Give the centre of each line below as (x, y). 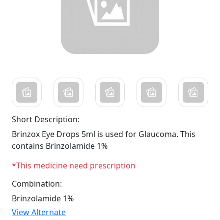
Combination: (37, 184)
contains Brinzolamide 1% (60, 146)
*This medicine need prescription (74, 166)
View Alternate (39, 212)
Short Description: (46, 120)
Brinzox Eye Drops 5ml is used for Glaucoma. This (104, 134)
